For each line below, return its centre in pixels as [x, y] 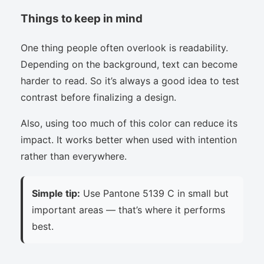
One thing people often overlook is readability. [124, 47]
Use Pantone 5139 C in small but [154, 193]
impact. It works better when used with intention [129, 139]
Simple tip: [56, 193]
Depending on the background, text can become [129, 64]
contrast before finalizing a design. [98, 97]
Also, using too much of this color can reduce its [129, 123]
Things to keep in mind [82, 18]
